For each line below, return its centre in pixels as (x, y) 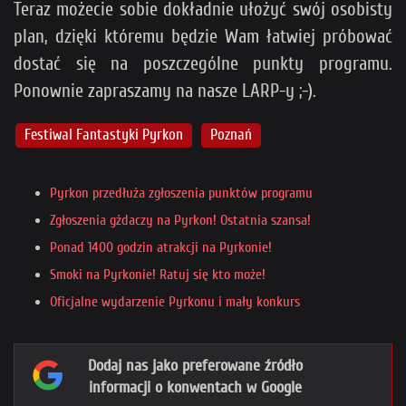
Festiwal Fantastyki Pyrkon (104, 135)
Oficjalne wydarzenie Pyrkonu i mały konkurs (175, 302)
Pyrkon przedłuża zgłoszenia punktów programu (181, 193)
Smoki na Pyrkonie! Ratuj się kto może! (158, 275)
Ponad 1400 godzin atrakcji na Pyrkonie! (161, 248)
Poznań (232, 135)
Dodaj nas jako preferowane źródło (195, 366)
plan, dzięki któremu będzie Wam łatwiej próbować (203, 37)
